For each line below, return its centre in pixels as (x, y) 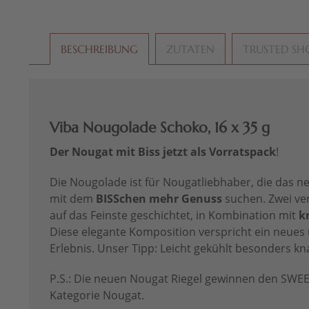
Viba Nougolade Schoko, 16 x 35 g (160, 128)
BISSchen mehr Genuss (159, 199)
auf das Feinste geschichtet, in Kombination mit (174, 216)
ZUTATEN (190, 49)
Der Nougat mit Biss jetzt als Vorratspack (163, 152)
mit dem (73, 199)
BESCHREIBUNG (99, 49)
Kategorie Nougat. (98, 296)
